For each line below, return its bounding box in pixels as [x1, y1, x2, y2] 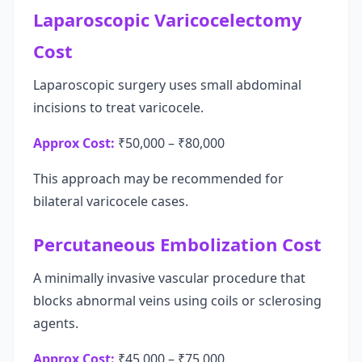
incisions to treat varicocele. [33, 99, 204, 116]
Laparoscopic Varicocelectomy [33, 7, 302, 32]
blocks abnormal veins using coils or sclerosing [33, 292, 322, 309]
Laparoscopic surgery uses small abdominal [33, 76, 301, 94]
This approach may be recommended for [33, 170, 284, 187]
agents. [33, 314, 78, 332]
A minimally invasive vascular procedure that [33, 269, 305, 287]
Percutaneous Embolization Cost [33, 232, 322, 256]
